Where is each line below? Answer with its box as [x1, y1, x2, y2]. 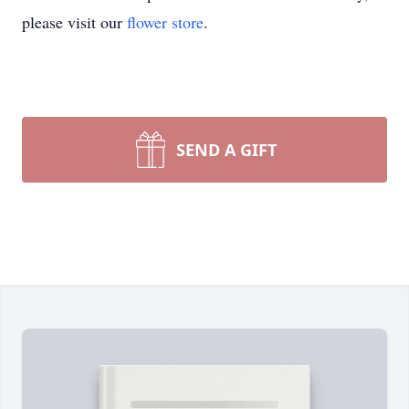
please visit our [22, 11, 127, 33]
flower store [127, 11, 204, 33]
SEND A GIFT [176, 139, 277, 161]
